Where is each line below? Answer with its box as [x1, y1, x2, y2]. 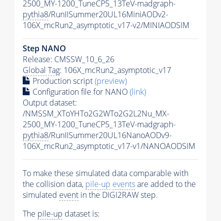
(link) [130, 86, 146, 98]
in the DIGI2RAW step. [78, 189, 158, 201]
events [112, 179, 135, 190]
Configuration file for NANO [31, 86, 130, 98]
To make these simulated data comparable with [23, 168, 188, 179]
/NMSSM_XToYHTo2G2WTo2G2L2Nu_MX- [23, 108, 169, 119]
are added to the [135, 179, 196, 190]
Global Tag [23, 65, 60, 76]
